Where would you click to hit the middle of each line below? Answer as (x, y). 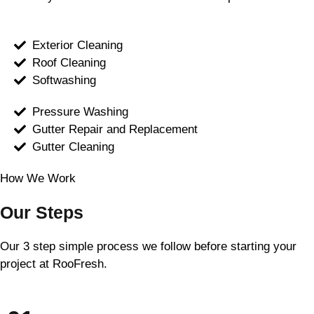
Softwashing (64, 80)
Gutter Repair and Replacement (115, 129)
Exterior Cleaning (78, 45)
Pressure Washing (81, 111)
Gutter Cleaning (74, 146)
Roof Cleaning (69, 62)
